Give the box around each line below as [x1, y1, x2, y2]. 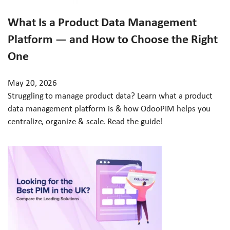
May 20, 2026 [8, 78, 57, 88]
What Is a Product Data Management [8, 15, 197, 29]
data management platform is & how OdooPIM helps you [8, 103, 211, 113]
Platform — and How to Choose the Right [8, 32, 218, 46]
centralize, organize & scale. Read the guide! [8, 116, 163, 126]
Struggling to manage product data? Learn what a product [8, 90, 213, 101]
